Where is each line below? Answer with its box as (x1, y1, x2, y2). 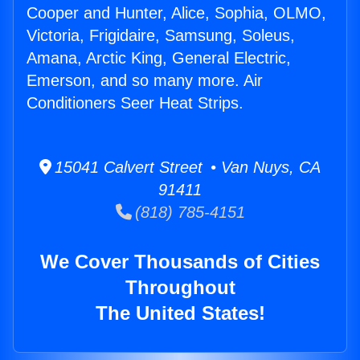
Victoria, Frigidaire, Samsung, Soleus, (27, 27, 295, 45)
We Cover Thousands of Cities (40, 251, 320, 273)
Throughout (125, 276, 235, 299)
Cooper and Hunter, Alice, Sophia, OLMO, (27, 4, 326, 22)
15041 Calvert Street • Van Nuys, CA (51, 158, 321, 177)
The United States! (95, 302, 265, 325)
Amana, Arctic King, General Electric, (27, 49, 291, 67)
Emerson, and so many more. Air (27, 72, 263, 90)
